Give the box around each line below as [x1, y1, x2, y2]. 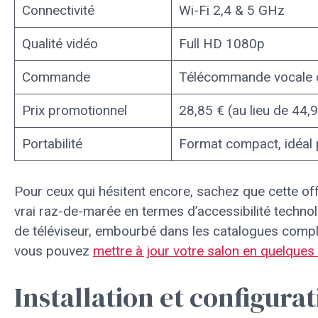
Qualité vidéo [21, 35, 98, 52]
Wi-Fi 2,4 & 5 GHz [178, 2, 285, 18]
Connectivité [21, 2, 94, 18]
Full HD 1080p [178, 35, 265, 52]
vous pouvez [14, 242, 93, 259]
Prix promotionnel [21, 102, 127, 119]
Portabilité [21, 136, 82, 152]
